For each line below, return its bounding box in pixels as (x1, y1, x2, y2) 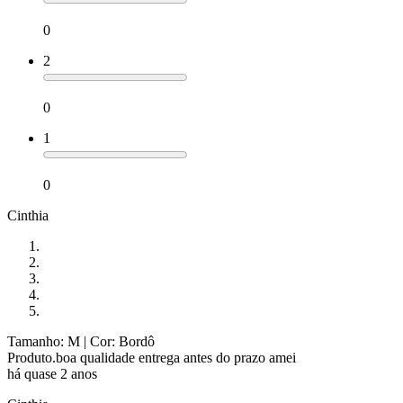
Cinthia (7, 208, 49, 224)
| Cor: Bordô (80, 334, 155, 350)
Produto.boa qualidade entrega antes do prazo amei (7, 350, 296, 366)
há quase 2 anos (7, 366, 97, 382)
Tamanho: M (7, 334, 80, 350)
